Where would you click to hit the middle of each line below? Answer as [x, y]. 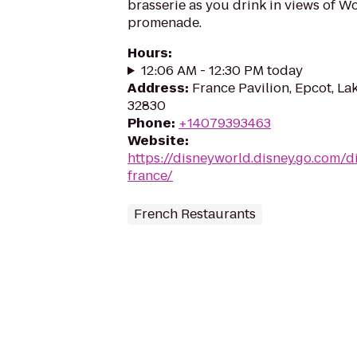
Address [156, 88]
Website [156, 141]
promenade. [165, 23]
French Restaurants [195, 214]
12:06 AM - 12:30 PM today [222, 71]
